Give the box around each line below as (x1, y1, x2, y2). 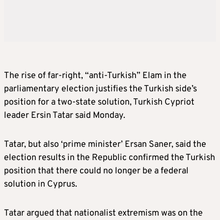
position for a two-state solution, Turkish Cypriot (4, 97, 194, 108)
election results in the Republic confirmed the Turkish (4, 152, 215, 164)
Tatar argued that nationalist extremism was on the (4, 208, 203, 219)
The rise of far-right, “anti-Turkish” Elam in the (4, 70, 187, 82)
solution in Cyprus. (4, 179, 77, 190)
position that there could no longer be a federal (4, 165, 189, 177)
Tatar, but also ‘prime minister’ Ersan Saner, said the (4, 139, 206, 150)
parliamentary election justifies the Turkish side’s (4, 83, 197, 95)
